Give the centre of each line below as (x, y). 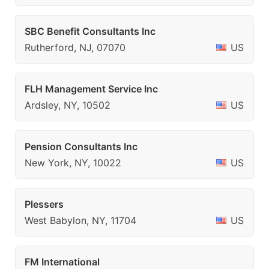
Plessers (44, 204)
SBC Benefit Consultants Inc (90, 31)
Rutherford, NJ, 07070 (75, 47)
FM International (62, 262)
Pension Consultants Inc (81, 147)
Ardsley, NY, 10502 (68, 105)
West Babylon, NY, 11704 (80, 220)
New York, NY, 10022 (73, 163)
